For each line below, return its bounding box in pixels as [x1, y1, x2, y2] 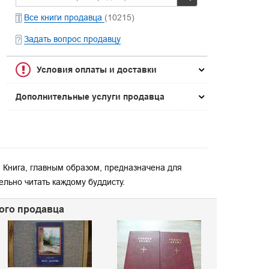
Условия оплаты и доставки [37, 65, 157, 74]
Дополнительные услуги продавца [16, 92, 165, 101]
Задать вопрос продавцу [24, 34, 121, 44]
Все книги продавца [24, 13, 105, 22]
